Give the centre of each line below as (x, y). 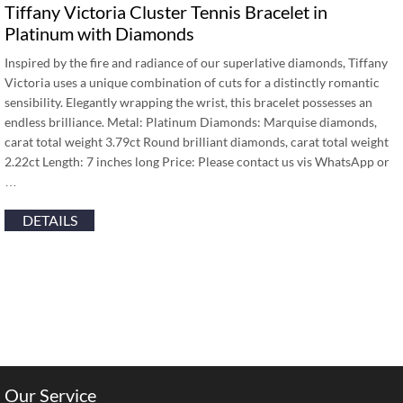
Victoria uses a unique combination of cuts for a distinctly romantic (192, 82)
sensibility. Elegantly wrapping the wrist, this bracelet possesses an (188, 102)
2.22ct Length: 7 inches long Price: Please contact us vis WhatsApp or (197, 161)
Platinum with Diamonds (99, 33)
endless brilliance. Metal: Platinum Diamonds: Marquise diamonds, (191, 122)
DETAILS (49, 220)
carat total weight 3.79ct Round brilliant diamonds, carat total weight (197, 142)
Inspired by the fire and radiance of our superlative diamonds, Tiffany (196, 63)
